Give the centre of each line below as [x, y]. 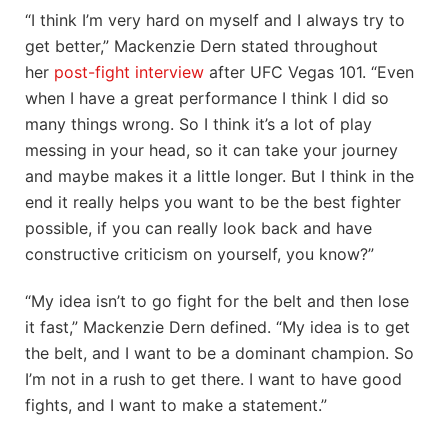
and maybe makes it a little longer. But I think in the [219, 175]
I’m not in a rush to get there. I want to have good [213, 378]
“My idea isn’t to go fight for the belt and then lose [217, 300]
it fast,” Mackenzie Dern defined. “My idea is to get [217, 326]
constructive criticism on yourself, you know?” [199, 253]
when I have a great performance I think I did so [207, 97]
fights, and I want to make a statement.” [176, 404]
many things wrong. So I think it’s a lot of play [198, 123]
